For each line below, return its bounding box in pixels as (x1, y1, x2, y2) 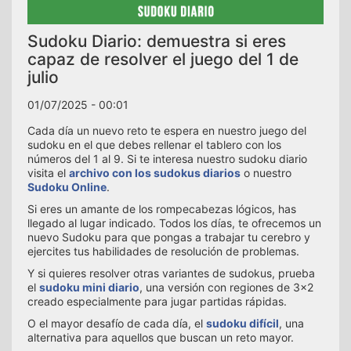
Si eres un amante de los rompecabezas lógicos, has (27, 202, 296, 216)
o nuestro (241, 166, 291, 180)
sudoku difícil (206, 317, 279, 331)
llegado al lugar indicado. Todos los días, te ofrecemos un (27, 216, 321, 230)
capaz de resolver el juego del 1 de (27, 49, 299, 70)
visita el (27, 166, 69, 180)
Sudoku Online (27, 180, 107, 194)
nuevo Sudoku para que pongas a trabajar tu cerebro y (27, 230, 310, 244)
